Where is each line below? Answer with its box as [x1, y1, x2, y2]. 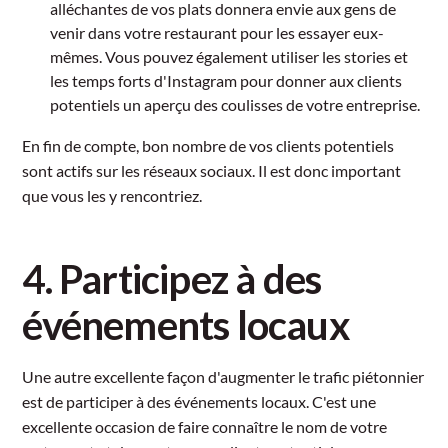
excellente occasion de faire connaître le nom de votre [22, 416, 388, 436]
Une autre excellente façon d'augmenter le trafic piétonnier [22, 366, 425, 386]
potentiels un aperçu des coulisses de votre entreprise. [50, 94, 421, 114]
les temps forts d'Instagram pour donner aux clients [50, 70, 403, 90]
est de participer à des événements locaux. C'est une [22, 391, 377, 411]
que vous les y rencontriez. [22, 185, 203, 205]
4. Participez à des [22, 254, 322, 303]
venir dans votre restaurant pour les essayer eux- [50, 22, 385, 42]
